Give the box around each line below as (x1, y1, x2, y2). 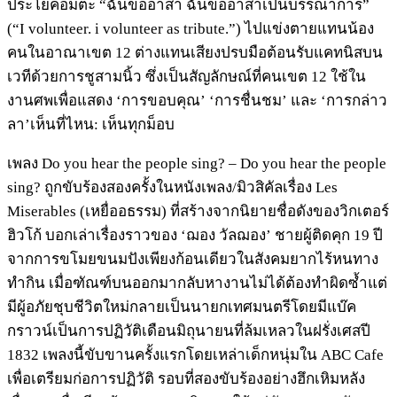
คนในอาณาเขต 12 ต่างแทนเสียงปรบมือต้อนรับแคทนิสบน (7, 44, 383, 62)
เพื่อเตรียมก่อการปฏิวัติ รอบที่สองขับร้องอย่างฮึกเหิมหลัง (7, 370, 365, 388)
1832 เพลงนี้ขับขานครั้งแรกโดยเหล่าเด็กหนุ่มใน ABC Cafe (7, 346, 384, 364)
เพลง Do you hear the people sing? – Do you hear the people (7, 155, 386, 173)
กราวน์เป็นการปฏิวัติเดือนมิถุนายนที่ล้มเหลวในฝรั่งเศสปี (7, 323, 370, 340)
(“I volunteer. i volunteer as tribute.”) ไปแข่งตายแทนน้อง (7, 20, 374, 38)
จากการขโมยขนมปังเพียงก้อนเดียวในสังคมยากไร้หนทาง (7, 251, 378, 269)
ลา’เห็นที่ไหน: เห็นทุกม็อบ (7, 116, 175, 134)
